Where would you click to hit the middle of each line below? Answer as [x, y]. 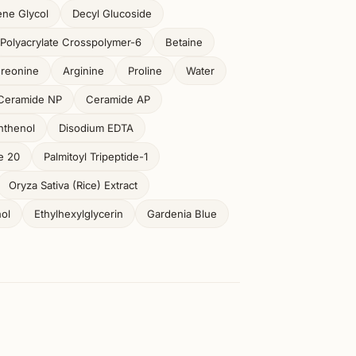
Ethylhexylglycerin [79, 214]
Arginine [83, 71]
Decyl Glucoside [112, 14]
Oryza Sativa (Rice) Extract [73, 185]
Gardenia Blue [182, 214]
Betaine [184, 42]
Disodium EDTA [96, 128]
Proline [145, 71]
